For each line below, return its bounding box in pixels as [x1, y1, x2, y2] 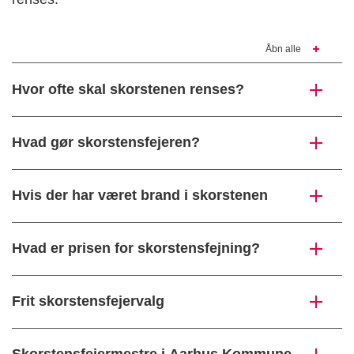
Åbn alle [265, 43, 301, 55]
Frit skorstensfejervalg [12, 293, 164, 310]
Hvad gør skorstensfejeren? [12, 134, 200, 151]
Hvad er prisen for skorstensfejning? [12, 240, 260, 257]
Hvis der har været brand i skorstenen [12, 187, 268, 204]
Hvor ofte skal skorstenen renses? [12, 81, 244, 98]
